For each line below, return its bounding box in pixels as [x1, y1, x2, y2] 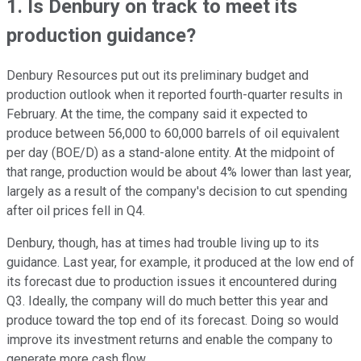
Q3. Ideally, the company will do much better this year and [6, 293, 328, 309]
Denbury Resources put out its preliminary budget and [6, 67, 309, 83]
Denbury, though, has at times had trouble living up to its [6, 234, 319, 251]
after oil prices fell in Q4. [6, 202, 145, 218]
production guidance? [6, 23, 196, 47]
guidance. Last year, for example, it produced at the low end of [6, 254, 355, 270]
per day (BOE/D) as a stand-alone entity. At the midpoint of [6, 144, 335, 160]
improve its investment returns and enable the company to [6, 331, 333, 347]
